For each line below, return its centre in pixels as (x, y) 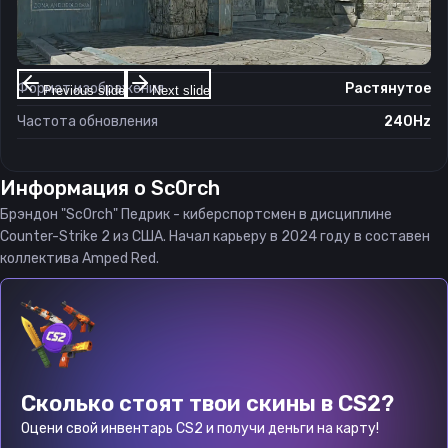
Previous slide (83, 90)
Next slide (180, 90)
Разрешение (59, 22)
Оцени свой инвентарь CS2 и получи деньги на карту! (200, 428)
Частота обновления (87, 121)
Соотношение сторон (89, 55)
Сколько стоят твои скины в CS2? (207, 403)
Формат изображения (90, 88)
